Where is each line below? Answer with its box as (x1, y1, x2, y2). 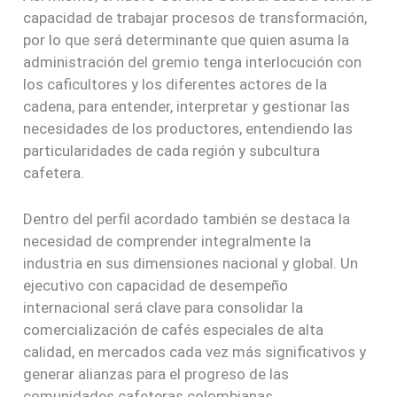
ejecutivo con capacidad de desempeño (23, 276, 289, 294)
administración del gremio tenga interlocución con (23, 52, 362, 71)
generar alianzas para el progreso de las (23, 364, 290, 383)
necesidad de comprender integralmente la (23, 231, 312, 250)
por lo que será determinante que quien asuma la (23, 30, 350, 49)
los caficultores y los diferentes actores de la (23, 74, 328, 93)
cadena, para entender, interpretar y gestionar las (23, 97, 351, 115)
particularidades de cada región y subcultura (23, 141, 321, 160)
